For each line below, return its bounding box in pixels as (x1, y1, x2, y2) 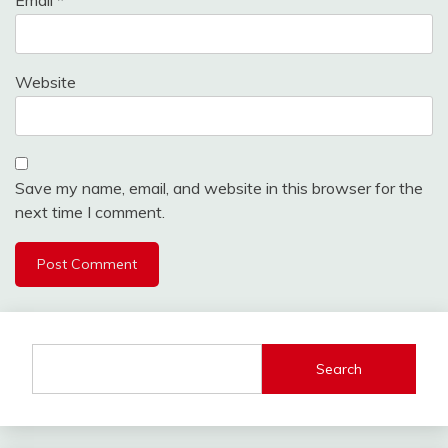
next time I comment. (15, 202, 165, 223)
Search (316, 359, 363, 378)
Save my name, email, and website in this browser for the (15, 178, 423, 199)
